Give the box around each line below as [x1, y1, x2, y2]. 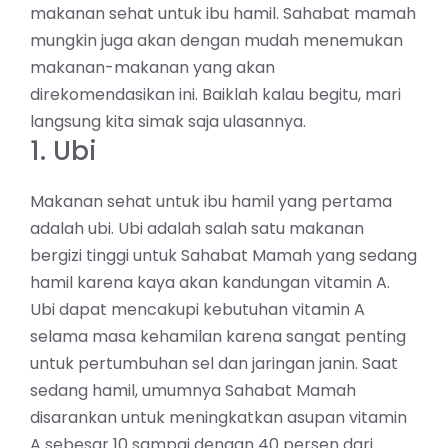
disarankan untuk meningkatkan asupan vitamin [30, 405, 407, 429]
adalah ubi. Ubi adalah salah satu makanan [30, 216, 364, 240]
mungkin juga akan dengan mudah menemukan [30, 28, 403, 52]
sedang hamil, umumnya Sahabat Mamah [30, 378, 356, 402]
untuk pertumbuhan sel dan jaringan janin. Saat [30, 351, 398, 375]
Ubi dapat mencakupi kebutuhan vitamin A [30, 297, 365, 321]
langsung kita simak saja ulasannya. [30, 109, 306, 133]
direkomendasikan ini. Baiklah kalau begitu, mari [30, 82, 401, 106]
